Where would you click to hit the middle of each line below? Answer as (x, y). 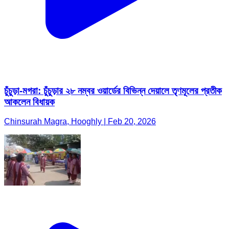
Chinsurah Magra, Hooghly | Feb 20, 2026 (80, 122)
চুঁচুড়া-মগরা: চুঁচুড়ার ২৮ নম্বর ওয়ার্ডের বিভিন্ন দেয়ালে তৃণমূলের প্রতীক (113, 90)
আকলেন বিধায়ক (29, 102)
